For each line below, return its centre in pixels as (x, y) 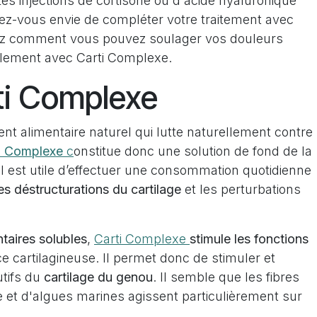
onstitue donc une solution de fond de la (193, 151)
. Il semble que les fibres (226, 277)
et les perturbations (241, 189)
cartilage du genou (98, 277)
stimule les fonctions (249, 239)
